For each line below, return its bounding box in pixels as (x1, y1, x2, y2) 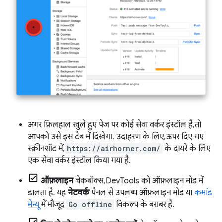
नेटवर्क (68, 188, 89, 198)
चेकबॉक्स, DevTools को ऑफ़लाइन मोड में (73, 176, 203, 186)
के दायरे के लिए (163, 144, 211, 154)
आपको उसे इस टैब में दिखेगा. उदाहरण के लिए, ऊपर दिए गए (28, 132, 204, 142)
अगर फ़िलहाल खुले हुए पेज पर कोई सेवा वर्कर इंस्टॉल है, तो (28, 120, 201, 130)
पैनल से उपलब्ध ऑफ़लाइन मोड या (89, 188, 194, 198)
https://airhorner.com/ (67, 144, 161, 154)
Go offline (68, 200, 112, 210)
